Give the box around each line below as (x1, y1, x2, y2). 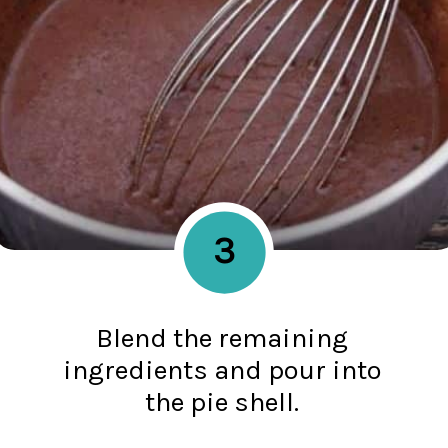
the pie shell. (145, 386, 300, 419)
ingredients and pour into (62, 354, 382, 387)
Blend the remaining (96, 322, 349, 355)
